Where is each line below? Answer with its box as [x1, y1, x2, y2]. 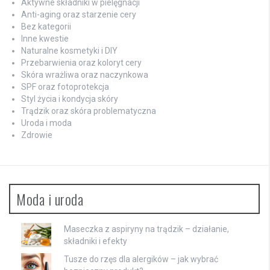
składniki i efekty [64, 236, 127, 246]
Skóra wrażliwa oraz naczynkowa [21, 69, 148, 80]
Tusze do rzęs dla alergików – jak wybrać [64, 254, 218, 264]
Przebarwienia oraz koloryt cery [21, 57, 142, 67]
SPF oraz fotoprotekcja [21, 81, 109, 92]
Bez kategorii [21, 21, 71, 31]
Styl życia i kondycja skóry [21, 93, 118, 104]
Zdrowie [21, 130, 52, 140]
